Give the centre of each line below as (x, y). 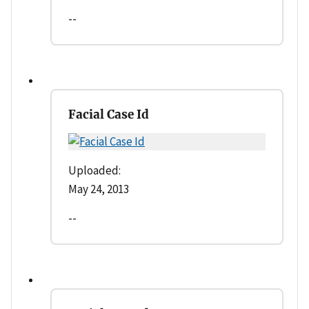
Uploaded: (94, 170)
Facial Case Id (109, 114)
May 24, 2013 (99, 189)
